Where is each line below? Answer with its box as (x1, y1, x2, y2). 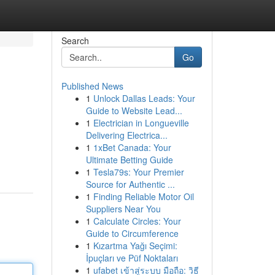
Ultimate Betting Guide (85, 153, 173, 166)
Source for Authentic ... (85, 178, 175, 190)
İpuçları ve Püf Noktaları (85, 252, 178, 264)
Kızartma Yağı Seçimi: (93, 239, 177, 252)
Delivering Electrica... (85, 129, 168, 141)
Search (61, 34, 89, 47)
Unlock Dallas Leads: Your (93, 92, 195, 104)
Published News (61, 80, 123, 92)
